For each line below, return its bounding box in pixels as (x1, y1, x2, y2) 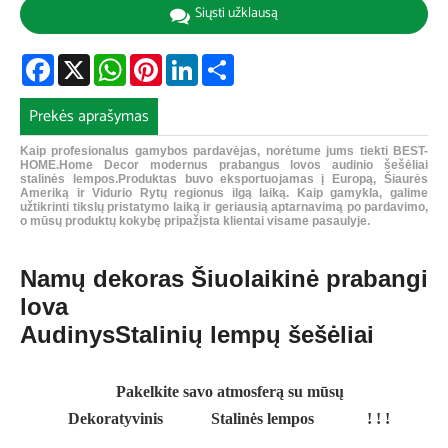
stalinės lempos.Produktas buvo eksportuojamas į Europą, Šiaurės (20, 172, 428, 187)
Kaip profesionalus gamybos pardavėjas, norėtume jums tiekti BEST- (20, 144, 428, 159)
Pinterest (162, 47, 220, 75)
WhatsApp (126, 47, 195, 75)
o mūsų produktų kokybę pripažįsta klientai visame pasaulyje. (20, 214, 370, 229)
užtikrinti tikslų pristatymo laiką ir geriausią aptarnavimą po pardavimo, (20, 200, 428, 215)
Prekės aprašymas (29, 102, 150, 130)
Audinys (20, 321, 115, 349)
